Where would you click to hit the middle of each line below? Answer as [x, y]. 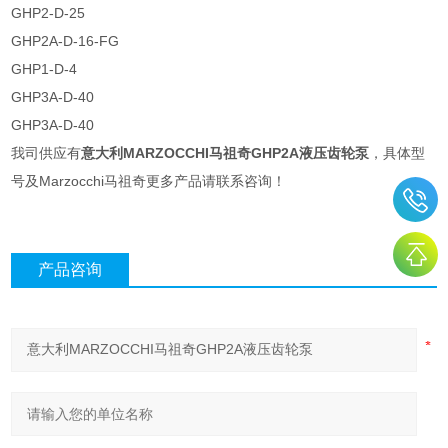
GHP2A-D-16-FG [65, 40]
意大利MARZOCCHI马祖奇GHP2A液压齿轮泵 [225, 152]
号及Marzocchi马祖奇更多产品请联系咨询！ [149, 180]
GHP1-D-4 [44, 68]
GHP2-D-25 [48, 12]
